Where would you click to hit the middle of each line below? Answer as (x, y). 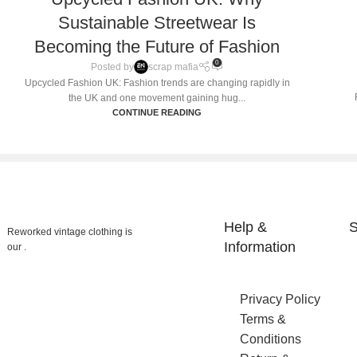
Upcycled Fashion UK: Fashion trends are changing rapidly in (157, 83)
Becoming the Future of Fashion (157, 46)
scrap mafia (173, 67)
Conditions (271, 339)
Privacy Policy (280, 299)
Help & (246, 227)
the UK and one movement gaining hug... (157, 98)
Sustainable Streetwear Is (157, 22)
